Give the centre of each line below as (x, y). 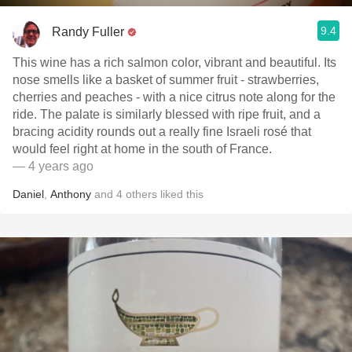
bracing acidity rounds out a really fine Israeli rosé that (162, 132)
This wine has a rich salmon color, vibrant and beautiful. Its (174, 62)
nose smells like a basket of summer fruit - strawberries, (166, 80)
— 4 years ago (53, 166)
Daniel (28, 194)
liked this (180, 194)
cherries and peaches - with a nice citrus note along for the (174, 97)
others (141, 194)
